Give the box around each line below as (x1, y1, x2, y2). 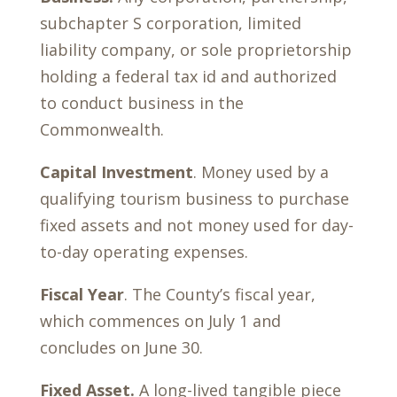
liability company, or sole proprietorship (39, 39, 352, 60)
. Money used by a (192, 161, 329, 183)
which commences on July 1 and (39, 310, 281, 331)
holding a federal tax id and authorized (39, 66, 337, 87)
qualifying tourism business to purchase (39, 188, 349, 209)
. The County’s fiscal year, (123, 284, 315, 305)
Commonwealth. (39, 119, 164, 140)
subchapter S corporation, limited (39, 12, 301, 34)
